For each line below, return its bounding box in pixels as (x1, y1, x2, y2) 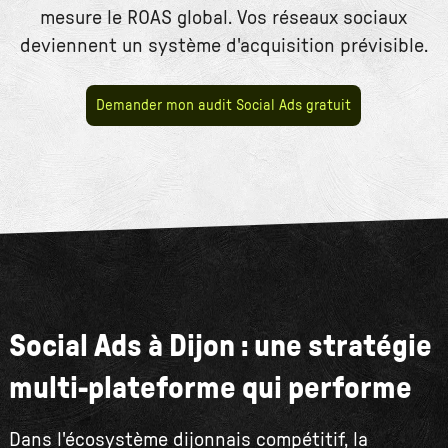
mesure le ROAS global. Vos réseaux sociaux (40, 8, 408, 28)
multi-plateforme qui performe (8, 374, 412, 405)
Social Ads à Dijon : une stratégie (8, 332, 432, 363)
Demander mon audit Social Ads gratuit (96, 98, 352, 113)
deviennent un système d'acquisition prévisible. (19, 36, 428, 56)
